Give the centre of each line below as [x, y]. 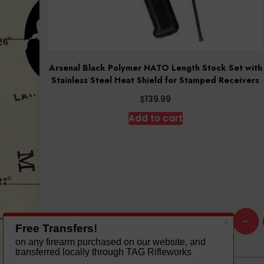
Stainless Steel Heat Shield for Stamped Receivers [156, 80]
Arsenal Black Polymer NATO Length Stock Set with [155, 67]
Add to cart [155, 118]
